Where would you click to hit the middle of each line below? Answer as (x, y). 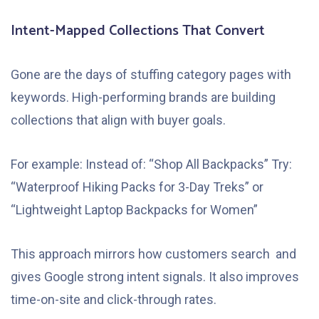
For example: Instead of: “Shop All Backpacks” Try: (151, 164)
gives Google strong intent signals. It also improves (155, 277)
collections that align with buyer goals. (118, 120)
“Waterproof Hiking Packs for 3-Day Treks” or (137, 187)
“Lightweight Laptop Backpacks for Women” (134, 210)
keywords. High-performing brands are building (143, 98)
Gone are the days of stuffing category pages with (151, 75)
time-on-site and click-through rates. (114, 300)
